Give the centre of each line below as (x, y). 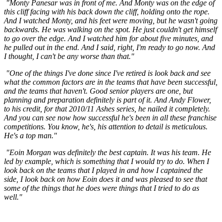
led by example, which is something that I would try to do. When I (107, 161)
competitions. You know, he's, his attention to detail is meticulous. (106, 126)
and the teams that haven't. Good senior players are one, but (98, 91)
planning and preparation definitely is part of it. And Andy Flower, (108, 100)
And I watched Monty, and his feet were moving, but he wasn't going (111, 20)
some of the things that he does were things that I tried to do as (102, 188)
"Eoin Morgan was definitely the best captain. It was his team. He (108, 152)
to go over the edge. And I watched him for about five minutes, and (109, 38)
